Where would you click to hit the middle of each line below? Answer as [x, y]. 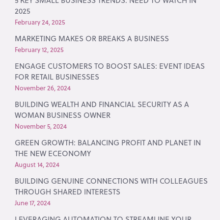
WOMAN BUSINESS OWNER [63, 115]
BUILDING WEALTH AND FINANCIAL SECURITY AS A [102, 104]
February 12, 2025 [39, 49]
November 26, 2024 [43, 88]
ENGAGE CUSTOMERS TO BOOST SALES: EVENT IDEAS [110, 66]
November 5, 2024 [41, 126]
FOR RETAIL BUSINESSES [57, 77]
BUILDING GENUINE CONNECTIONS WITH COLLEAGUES [111, 181]
